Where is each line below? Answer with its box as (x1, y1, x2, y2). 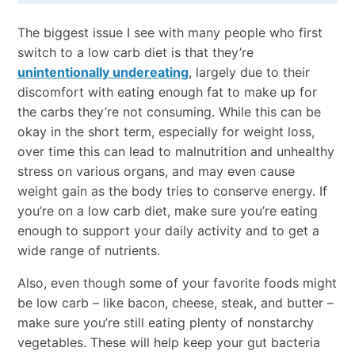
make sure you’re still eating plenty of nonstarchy (17, 314, 314, 330)
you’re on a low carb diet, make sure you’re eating (17, 202, 318, 219)
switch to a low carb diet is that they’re (17, 44, 254, 60)
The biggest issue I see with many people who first (17, 24, 323, 40)
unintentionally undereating (17, 63, 189, 80)
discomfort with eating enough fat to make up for (17, 83, 317, 100)
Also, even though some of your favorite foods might (17, 274, 337, 291)
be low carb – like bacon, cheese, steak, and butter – (17, 294, 334, 311)
